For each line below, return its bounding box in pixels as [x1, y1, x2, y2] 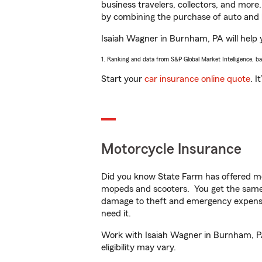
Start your [101, 74, 144, 84]
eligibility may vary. [101, 243, 176, 252]
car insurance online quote [144, 74, 250, 84]
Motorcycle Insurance [101, 142, 242, 157]
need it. [101, 209, 133, 218]
